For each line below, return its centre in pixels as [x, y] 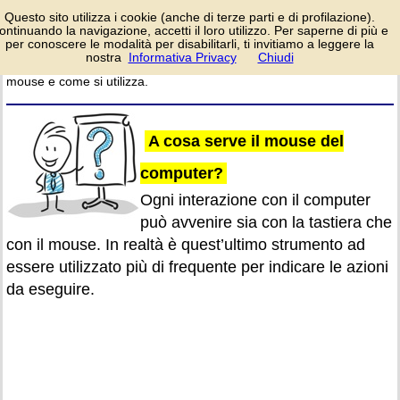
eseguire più [304, 23]
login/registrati [354, 57]
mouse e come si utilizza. [77, 81]
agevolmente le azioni [330, 37]
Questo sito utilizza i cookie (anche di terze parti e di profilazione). [189, 17]
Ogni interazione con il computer [255, 200]
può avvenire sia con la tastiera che [266, 222]
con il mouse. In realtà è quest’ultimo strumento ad [186, 245]
